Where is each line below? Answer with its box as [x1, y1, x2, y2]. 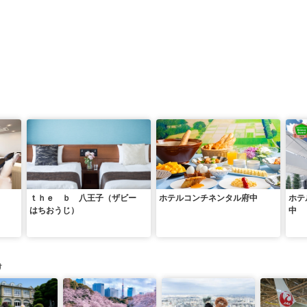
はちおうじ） [29, 206, 79, 215]
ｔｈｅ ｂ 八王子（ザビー [29, 193, 145, 203]
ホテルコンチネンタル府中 [158, 193, 258, 203]
